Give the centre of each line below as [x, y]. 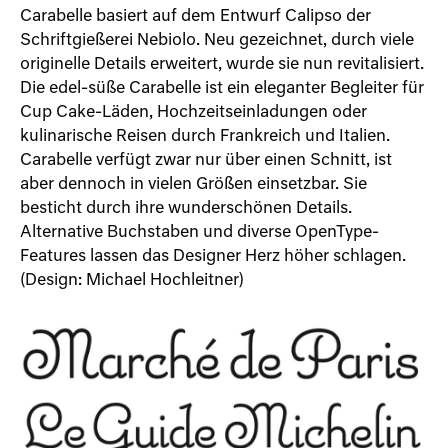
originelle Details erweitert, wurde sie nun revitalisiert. [222, 65]
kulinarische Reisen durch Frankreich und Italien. [205, 137]
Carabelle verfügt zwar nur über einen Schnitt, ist [206, 161]
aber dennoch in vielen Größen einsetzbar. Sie [193, 185]
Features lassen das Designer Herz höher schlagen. [213, 257]
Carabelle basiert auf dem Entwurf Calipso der [195, 17]
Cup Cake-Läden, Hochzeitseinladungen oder [193, 113]
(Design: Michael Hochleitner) [132, 281]
